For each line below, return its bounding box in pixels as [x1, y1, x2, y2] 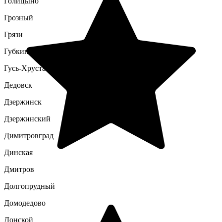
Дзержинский [4, 114, 51, 123]
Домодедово [4, 199, 46, 207]
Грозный [4, 13, 33, 22]
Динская [4, 148, 33, 157]
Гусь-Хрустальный [4, 64, 67, 72]
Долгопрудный [4, 182, 55, 190]
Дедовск [4, 81, 32, 89]
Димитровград [4, 131, 54, 140]
